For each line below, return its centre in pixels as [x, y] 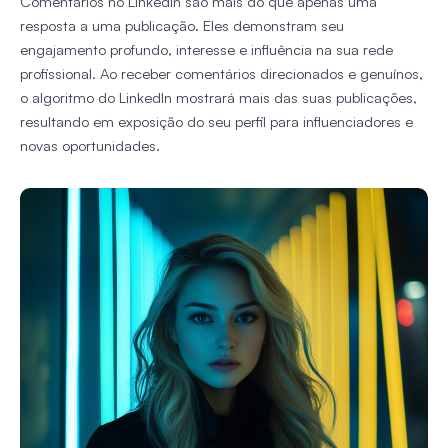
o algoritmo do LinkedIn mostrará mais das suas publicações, [218, 98]
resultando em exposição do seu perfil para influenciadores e [216, 122]
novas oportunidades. [90, 146]
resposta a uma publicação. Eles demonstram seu [182, 26]
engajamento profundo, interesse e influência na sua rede [206, 50]
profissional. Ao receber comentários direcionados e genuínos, [221, 74]
